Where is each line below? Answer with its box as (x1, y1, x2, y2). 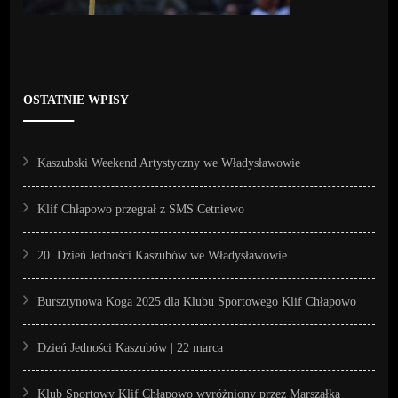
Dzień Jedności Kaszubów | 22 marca (37, 341, 224, 355)
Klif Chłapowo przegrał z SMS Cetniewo (37, 203, 245, 217)
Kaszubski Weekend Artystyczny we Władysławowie (37, 156, 301, 171)
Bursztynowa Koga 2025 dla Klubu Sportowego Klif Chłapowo (37, 295, 357, 309)
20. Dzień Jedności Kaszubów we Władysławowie (37, 249, 288, 263)
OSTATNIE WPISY (23, 93, 130, 107)
